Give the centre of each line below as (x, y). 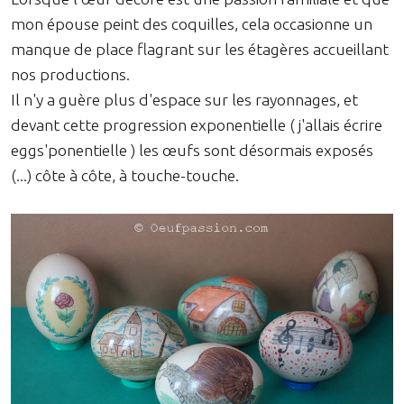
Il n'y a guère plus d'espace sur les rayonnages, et (184, 99)
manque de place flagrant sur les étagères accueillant (200, 49)
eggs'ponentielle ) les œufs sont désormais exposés (192, 150)
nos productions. (70, 74)
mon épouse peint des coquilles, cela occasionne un (192, 23)
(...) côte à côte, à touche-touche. (125, 175)
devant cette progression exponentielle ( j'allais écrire (197, 124)
